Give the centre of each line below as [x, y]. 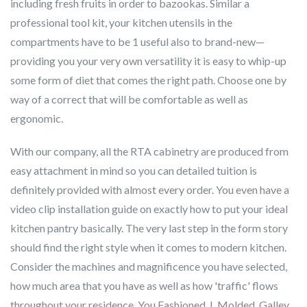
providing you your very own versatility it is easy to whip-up [148, 61]
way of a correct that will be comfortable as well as [129, 99]
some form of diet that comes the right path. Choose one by [148, 80]
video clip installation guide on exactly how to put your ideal [149, 209]
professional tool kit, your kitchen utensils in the [121, 22]
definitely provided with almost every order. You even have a [150, 189]
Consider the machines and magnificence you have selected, [149, 266]
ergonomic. [37, 118]
